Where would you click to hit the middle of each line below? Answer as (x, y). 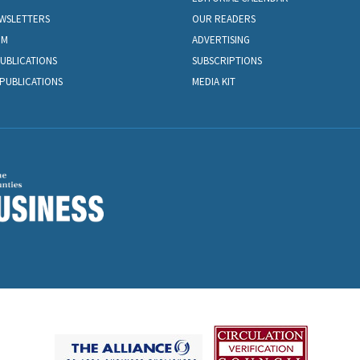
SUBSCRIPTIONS (227, 61)
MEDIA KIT (213, 82)
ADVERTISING (221, 40)
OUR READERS (223, 19)
